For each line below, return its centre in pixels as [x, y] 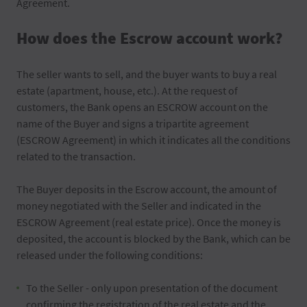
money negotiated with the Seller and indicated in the [139, 206]
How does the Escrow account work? [149, 38]
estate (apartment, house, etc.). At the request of [127, 90]
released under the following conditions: [110, 255]
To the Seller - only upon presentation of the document [152, 288]
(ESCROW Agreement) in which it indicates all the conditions [153, 140]
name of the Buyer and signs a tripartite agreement [133, 123]
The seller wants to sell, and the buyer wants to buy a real [147, 74]
